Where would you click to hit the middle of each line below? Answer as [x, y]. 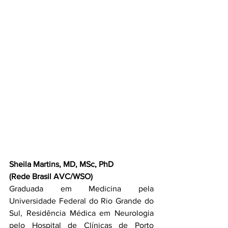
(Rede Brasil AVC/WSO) [51, 176]
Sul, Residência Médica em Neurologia [81, 213]
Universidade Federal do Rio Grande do [81, 201]
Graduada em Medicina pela [81, 189]
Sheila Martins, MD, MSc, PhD [61, 164]
